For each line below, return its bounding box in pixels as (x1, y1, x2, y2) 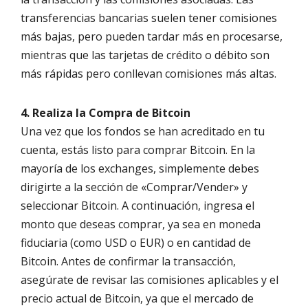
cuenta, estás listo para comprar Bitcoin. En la (21, 142, 255, 158)
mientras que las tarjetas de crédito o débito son (21, 47, 269, 63)
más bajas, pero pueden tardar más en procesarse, (21, 29, 283, 45)
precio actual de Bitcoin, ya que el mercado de (21, 291, 254, 307)
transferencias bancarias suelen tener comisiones (21, 10, 277, 26)
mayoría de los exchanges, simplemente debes (21, 161, 259, 177)
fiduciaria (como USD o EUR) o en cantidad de (21, 235, 251, 251)
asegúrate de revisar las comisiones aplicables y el (21, 272, 278, 288)
